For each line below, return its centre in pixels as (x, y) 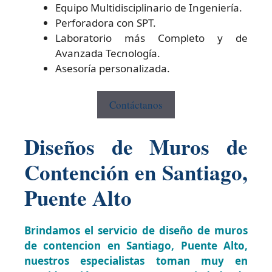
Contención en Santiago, (136, 172)
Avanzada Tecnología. (108, 53)
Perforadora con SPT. (106, 22)
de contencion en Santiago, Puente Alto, (136, 245)
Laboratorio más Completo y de (151, 38)
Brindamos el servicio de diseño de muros (136, 230)
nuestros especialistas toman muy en (136, 260)
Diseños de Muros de (136, 146)
